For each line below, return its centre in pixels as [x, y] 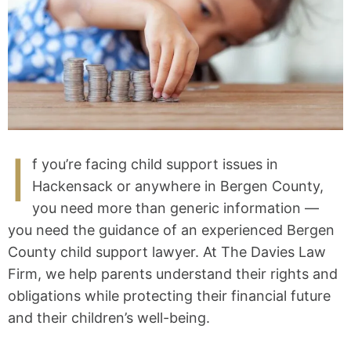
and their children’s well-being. [109, 318]
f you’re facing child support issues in [155, 165]
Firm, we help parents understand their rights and [173, 274]
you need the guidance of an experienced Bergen [171, 230]
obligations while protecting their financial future [169, 296]
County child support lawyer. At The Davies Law [167, 252]
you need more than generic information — [175, 208]
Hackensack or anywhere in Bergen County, [178, 186]
